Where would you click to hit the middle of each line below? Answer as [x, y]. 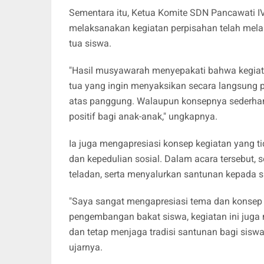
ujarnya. [86, 247]
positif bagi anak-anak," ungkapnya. [143, 116]
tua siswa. [90, 43]
